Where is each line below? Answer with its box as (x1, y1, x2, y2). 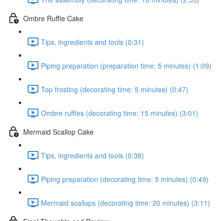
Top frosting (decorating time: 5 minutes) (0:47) (41, 84, 188, 94)
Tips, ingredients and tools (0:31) (41, 37, 144, 47)
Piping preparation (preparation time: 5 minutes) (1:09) (41, 60, 212, 71)
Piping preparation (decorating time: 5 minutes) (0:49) (41, 174, 209, 184)
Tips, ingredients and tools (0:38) (41, 150, 144, 160)
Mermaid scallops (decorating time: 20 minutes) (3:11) (41, 197, 210, 208)
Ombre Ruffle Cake (23, 13, 83, 23)
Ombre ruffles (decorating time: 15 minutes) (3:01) (41, 108, 198, 118)
